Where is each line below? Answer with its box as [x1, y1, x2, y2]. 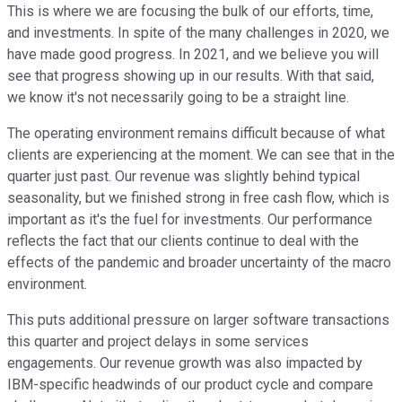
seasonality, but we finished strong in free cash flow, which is [7, 189, 389, 207]
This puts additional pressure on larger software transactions [7, 311, 389, 329]
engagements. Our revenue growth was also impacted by [7, 354, 363, 372]
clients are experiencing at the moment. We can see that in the [7, 146, 395, 164]
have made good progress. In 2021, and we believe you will [7, 46, 379, 64]
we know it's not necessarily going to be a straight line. [7, 89, 349, 107]
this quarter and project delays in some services [7, 333, 309, 351]
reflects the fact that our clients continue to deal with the [7, 232, 359, 250]
